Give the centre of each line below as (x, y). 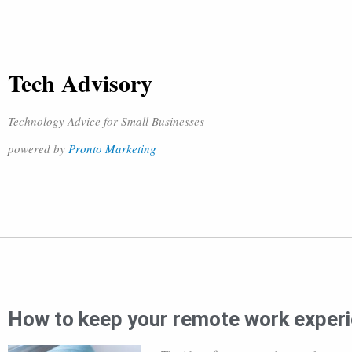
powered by (38, 148)
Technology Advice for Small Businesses (106, 121)
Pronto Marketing (112, 148)
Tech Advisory (80, 82)
